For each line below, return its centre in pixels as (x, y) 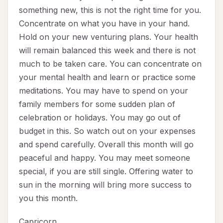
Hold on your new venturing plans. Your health (109, 37)
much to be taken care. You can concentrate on (110, 64)
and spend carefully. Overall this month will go (106, 145)
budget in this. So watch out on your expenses (107, 131)
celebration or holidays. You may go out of (100, 118)
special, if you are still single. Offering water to (106, 171)
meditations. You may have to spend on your (104, 91)
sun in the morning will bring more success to (105, 185)
